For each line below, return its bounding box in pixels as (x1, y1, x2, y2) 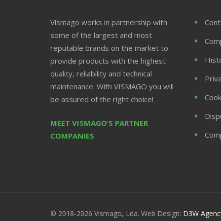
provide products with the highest (50, 55, 166, 66)
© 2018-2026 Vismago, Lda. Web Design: (50, 209, 183, 219)
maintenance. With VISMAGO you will (50, 81, 174, 91)
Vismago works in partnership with (50, 17, 167, 27)
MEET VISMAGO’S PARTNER (50, 118, 148, 128)
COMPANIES (50, 131, 94, 141)
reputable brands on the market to (50, 42, 168, 53)
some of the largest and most (50, 30, 152, 40)
